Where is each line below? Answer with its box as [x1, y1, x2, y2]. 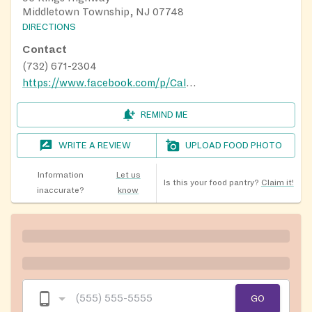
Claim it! [260, 178, 294, 187]
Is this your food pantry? [163, 178, 259, 187]
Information [37, 170, 84, 180]
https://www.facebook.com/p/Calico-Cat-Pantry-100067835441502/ [186, 77, 196, 88]
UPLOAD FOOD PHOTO [185, 140, 283, 150]
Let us [116, 170, 141, 180]
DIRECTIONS [22, 22, 76, 32]
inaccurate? [36, 185, 84, 195]
